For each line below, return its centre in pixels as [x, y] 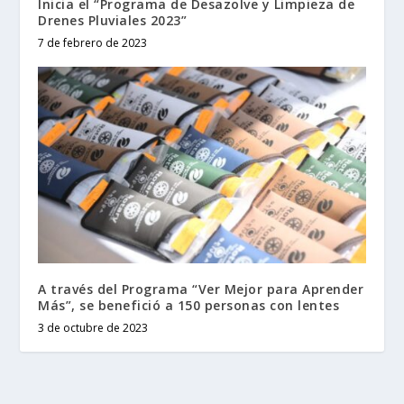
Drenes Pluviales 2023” [113, 21]
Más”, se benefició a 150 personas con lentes [189, 306]
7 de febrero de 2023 [93, 43]
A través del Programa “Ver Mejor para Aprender [201, 289]
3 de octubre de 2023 [93, 328]
